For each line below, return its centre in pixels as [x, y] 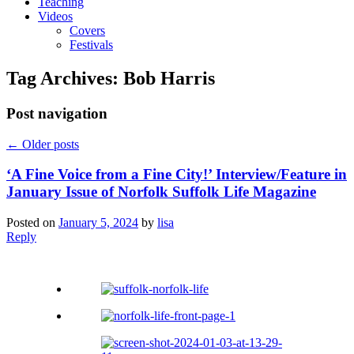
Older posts [49, 144]
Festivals [91, 45]
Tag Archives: [65, 79]
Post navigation [57, 114]
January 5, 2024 [98, 223]
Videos [55, 17]
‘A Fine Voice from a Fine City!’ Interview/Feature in [177, 175]
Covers [87, 31]
